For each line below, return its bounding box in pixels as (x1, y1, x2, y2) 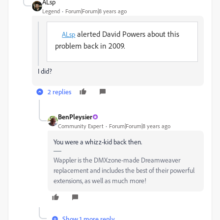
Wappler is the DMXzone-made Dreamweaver (54, 156, 180, 164)
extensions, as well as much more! (54, 176, 146, 185)
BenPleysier (58, 112, 92, 121)
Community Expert (58, 122, 104, 130)
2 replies (48, 87, 71, 96)
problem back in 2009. (55, 41, 125, 51)
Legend (42, 7, 60, 15)
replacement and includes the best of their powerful (54, 166, 194, 174)
